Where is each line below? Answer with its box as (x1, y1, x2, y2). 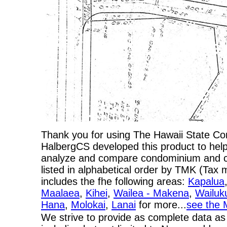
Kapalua (188, 176, 224, 187)
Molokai (71, 199, 105, 210)
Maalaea (41, 187, 80, 199)
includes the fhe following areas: (41, 176, 188, 187)
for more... (136, 199, 186, 210)
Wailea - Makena (113, 187, 189, 199)
